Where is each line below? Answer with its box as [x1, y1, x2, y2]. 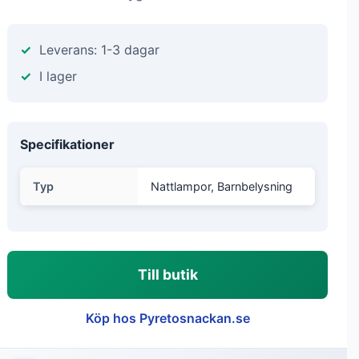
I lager [39, 68, 77, 84]
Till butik [137, 266, 198, 283]
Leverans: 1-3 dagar [39, 42, 159, 58]
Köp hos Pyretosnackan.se [85, 310, 250, 326]
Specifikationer [20, 136, 115, 152]
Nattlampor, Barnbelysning [151, 179, 292, 193]
